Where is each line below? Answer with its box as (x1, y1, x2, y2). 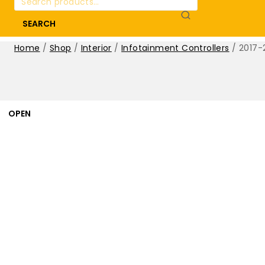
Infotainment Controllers (121, 42, 230, 54)
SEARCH (22, 18, 56, 30)
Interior (80, 42, 112, 54)
